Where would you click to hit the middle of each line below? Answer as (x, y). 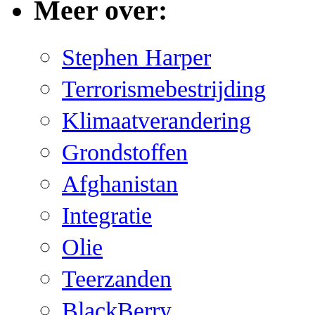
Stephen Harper (136, 58)
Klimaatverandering (156, 121)
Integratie (107, 216)
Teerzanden (117, 279)
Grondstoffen (125, 153)
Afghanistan (120, 184)
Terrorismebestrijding (164, 89)
